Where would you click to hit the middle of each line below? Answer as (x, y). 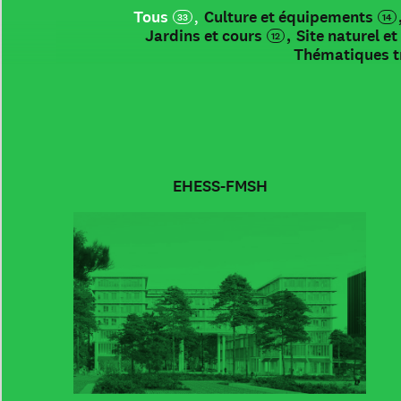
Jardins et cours (204, 36)
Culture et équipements (289, 17)
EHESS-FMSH (220, 187)
